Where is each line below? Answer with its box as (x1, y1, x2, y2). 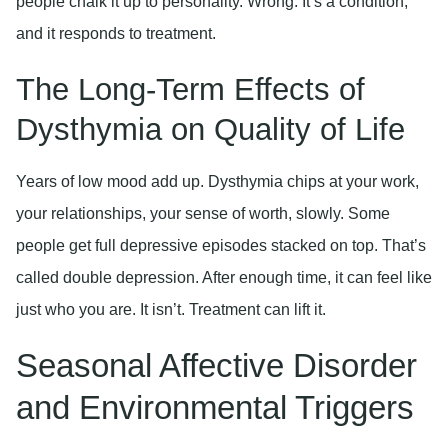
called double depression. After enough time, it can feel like (16, 268, 432, 286)
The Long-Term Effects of (16, 71, 365, 107)
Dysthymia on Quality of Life (16, 111, 405, 147)
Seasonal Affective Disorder (16, 346, 417, 384)
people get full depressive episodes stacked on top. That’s (16, 236, 426, 254)
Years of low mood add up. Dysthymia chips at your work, (16, 172, 419, 190)
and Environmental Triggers (16, 388, 414, 426)
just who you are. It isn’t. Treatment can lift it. (16, 300, 326, 318)
